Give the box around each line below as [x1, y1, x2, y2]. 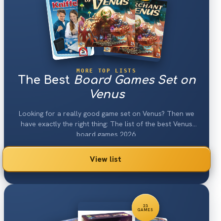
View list [90, 153, 121, 164]
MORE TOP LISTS [76, 67, 137, 74]
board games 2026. [76, 129, 137, 139]
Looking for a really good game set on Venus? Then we [19, 109, 194, 118]
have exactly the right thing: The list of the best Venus [21, 119, 192, 128]
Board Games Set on [73, 74, 196, 86]
